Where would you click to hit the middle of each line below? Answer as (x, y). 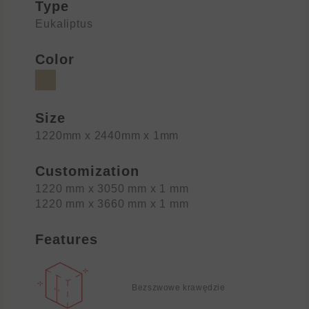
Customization (88, 171)
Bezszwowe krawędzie (179, 287)
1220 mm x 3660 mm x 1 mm (112, 203)
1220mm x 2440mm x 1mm (107, 135)
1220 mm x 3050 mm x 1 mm (112, 188)
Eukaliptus (64, 23)
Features (67, 239)
